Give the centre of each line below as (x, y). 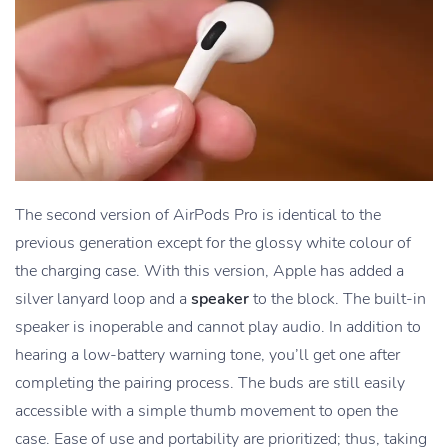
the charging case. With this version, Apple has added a (209, 271)
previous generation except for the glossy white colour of (213, 243)
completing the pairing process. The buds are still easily (210, 383)
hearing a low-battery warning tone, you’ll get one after (207, 355)
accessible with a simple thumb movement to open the (206, 411)
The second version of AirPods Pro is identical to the (198, 215)
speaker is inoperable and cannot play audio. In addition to (218, 327)
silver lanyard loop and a (103, 299)
